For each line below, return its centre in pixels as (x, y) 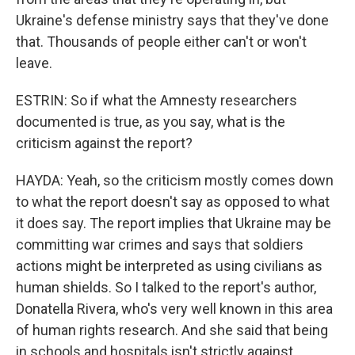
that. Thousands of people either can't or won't (161, 42)
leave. (34, 63)
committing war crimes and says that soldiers (160, 244)
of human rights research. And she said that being (172, 330)
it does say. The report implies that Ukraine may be (174, 223)
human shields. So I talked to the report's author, (166, 287)
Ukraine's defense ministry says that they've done (172, 20)
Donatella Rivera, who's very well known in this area (174, 309)
